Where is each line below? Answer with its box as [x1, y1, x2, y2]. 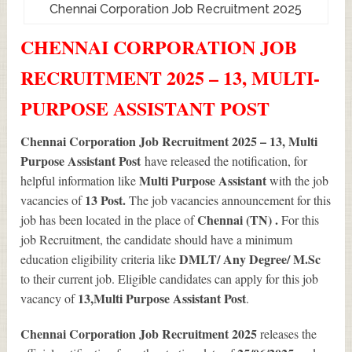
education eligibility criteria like [20, 251, 180, 268]
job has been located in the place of [20, 211, 198, 229]
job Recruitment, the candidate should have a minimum [20, 231, 293, 248]
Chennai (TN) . [197, 211, 282, 229]
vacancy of [20, 290, 79, 307]
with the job [269, 172, 329, 189]
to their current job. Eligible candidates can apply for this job [20, 270, 319, 288]
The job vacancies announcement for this [129, 192, 332, 209]
